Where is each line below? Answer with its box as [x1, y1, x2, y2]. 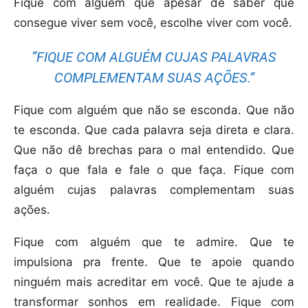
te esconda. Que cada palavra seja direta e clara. [14, 123, 294, 137]
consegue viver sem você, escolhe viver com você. [14, 16, 292, 30]
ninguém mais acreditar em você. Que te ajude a [14, 275, 294, 289]
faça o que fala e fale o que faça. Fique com [14, 163, 294, 177]
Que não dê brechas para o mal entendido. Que [14, 143, 294, 157]
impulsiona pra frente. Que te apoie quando [14, 255, 294, 269]
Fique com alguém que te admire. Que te [14, 235, 294, 250]
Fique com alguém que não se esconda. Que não [14, 103, 294, 118]
